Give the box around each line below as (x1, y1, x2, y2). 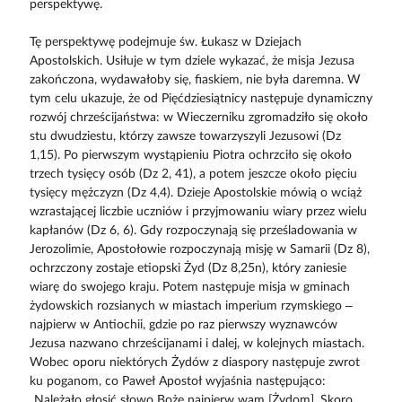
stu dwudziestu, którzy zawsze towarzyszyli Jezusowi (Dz (29, 129, 341, 143)
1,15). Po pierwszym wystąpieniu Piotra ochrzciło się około (29, 148, 352, 162)
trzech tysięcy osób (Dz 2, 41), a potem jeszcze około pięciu (29, 167, 357, 180)
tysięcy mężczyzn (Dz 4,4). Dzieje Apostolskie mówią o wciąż (29, 186, 362, 199)
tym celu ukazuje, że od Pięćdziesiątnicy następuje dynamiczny (29, 92, 372, 105)
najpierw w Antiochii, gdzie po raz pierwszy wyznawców (29, 318, 337, 331)
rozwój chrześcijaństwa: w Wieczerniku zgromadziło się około (29, 110, 368, 124)
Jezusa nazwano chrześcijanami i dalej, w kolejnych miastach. (29, 336, 364, 350)
